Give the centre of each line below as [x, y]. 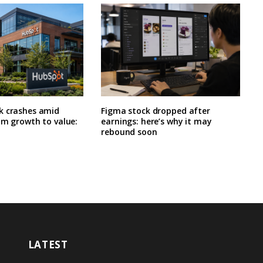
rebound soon [129, 131]
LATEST [48, 244]
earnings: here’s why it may [156, 121]
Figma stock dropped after [156, 110]
